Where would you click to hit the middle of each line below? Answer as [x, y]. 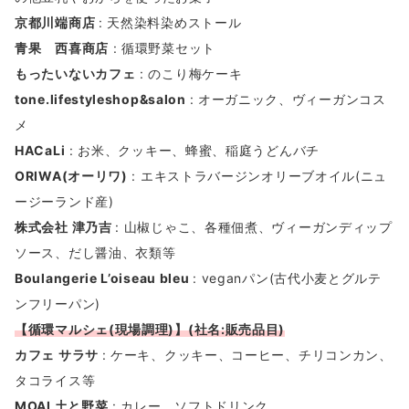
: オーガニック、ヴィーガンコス [288, 100]
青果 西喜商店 [62, 48]
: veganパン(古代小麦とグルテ [287, 278]
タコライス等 [55, 381]
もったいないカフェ [75, 74]
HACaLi [40, 151]
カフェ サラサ [58, 355]
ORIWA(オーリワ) [71, 176]
